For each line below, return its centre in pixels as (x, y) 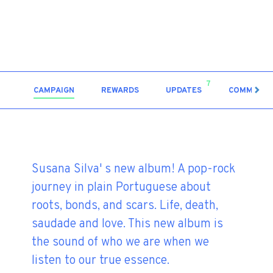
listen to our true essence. (101, 261)
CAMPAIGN (54, 91)
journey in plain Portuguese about (122, 188)
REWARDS (120, 91)
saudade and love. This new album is (128, 225)
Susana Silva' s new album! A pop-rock (134, 170)
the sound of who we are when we (121, 243)
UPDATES (184, 91)
